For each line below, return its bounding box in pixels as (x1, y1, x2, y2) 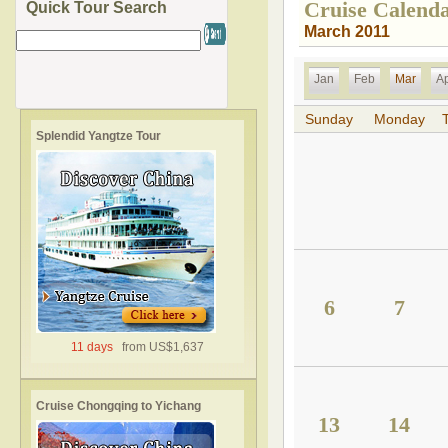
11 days (70, 340, 116, 354)
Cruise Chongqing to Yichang (36, 399, 201, 413)
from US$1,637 (115, 340, 204, 354)
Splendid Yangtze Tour (36, 129, 161, 143)
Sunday (305, 111, 353, 127)
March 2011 (304, 23, 390, 40)
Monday (373, 111, 425, 127)
